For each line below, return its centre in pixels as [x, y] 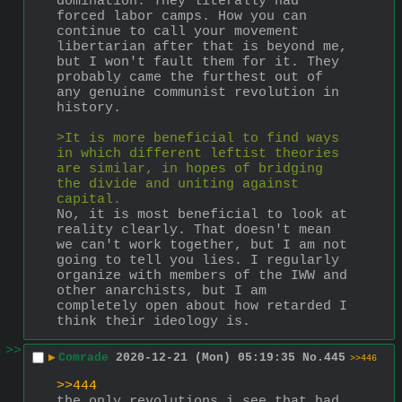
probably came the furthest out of [190, 77]
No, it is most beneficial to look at [202, 214]
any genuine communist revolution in [198, 92]
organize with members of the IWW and [202, 275]
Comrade [83, 358]
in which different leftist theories [198, 153]
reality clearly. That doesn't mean [194, 230]
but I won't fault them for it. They [198, 62]
